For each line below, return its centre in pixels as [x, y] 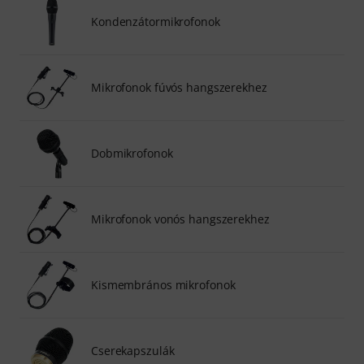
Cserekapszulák [133, 350]
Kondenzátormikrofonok [156, 21]
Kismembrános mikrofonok [163, 284]
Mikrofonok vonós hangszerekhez [180, 219]
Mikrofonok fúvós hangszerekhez [179, 87]
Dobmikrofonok [132, 153]
